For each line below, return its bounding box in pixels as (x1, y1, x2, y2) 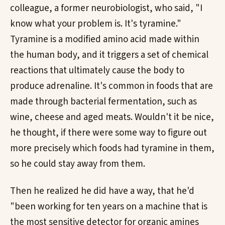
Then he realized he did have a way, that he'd (10, 184, 194, 198)
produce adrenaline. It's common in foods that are (10, 79, 213, 93)
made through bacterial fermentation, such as (10, 95, 197, 109)
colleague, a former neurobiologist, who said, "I (10, 2, 202, 16)
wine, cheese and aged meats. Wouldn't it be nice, (10, 110, 214, 125)
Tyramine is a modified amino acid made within (10, 33, 199, 47)
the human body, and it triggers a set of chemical (10, 48, 208, 62)
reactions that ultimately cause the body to (10, 64, 184, 78)
